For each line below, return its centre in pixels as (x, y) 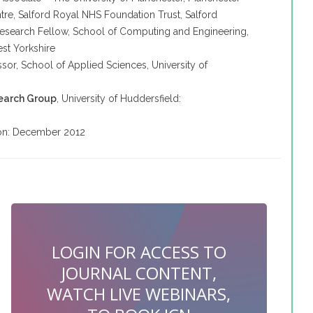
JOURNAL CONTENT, (139, 273)
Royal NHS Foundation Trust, (118, 15)
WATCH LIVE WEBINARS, (139, 294)
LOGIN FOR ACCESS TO (139, 252)
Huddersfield (150, 99)
